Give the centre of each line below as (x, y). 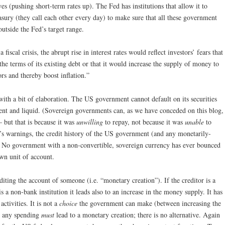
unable (194, 122)
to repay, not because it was (144, 122)
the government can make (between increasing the (149, 203)
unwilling (90, 122)
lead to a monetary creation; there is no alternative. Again (137, 215)
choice (68, 203)
